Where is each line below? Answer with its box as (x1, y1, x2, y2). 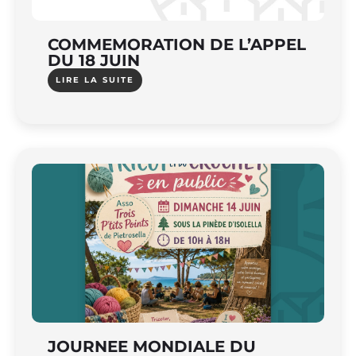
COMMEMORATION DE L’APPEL (48, 34, 306, 54)
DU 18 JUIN (48, 50, 140, 70)
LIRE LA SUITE (56, 74, 134, 85)
